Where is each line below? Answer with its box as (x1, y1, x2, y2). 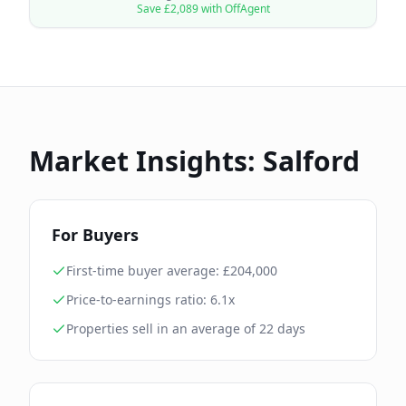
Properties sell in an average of (66, 320, 259, 337)
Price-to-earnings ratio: (66, 291, 210, 308)
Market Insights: (29, 142, 263, 179)
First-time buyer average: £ (66, 262, 230, 279)
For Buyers (52, 224, 139, 246)
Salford (263, 142, 360, 179)
